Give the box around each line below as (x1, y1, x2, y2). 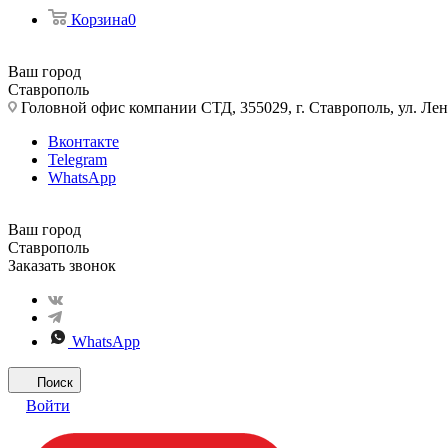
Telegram (48, 151, 107, 168)
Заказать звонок (8, 257, 116, 274)
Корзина (71, 11, 128, 28)
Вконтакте (48, 133, 119, 150)
